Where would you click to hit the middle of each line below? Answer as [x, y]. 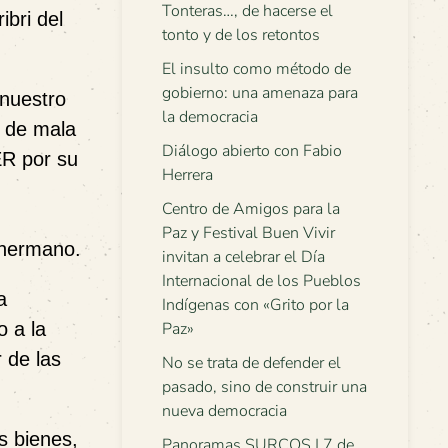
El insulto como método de [256, 69]
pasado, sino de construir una [264, 387]
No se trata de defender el [251, 363]
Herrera [187, 175]
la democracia [210, 117]
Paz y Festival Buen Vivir [248, 233]
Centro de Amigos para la [251, 209]
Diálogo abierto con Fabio [252, 151]
